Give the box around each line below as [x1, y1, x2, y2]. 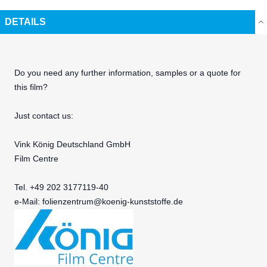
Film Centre [14, 154, 58, 164]
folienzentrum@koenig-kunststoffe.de [42, 197, 183, 207]
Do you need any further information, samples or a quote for [14, 69, 241, 78]
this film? [14, 83, 48, 92]
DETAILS [5, 17, 46, 27]
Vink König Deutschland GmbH [14, 140, 131, 150]
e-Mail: [14, 197, 42, 207]
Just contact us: [14, 111, 73, 121]
